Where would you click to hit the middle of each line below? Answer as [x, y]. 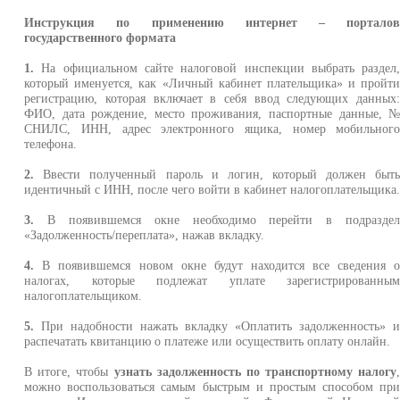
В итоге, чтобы [69, 371]
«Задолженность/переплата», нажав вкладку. [145, 235]
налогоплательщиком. [83, 296]
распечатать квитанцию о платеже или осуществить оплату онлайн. [208, 341]
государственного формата [100, 37]
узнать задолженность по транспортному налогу [255, 371]
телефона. [51, 144]
